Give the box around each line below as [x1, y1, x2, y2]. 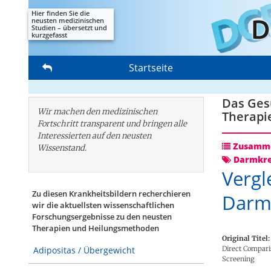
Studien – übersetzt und [31, 23, 107, 33]
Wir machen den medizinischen [38, 106, 157, 117]
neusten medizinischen [31, 16, 104, 25]
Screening [222, 254, 255, 263]
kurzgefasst [31, 30, 67, 40]
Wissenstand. [38, 143, 87, 153]
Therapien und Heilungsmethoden [32, 223, 159, 233]
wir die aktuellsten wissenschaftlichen [32, 200, 174, 211]
